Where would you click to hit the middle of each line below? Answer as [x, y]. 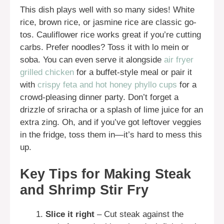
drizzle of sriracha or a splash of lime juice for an [111, 109]
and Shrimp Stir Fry [84, 190]
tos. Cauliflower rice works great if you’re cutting [110, 34]
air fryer [179, 59]
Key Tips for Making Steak [105, 174]
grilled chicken [47, 72]
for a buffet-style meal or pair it [133, 72]
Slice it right [70, 214]
